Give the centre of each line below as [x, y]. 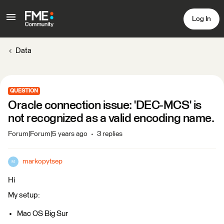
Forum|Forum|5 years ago [48, 134]
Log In [201, 19]
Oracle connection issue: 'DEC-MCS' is [105, 105]
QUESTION [24, 91]
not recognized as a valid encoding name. [111, 118]
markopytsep [42, 161]
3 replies [110, 134]
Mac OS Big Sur [42, 214]
